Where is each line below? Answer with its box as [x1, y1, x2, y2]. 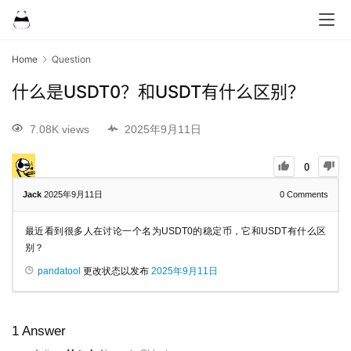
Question [52, 53, 91, 65]
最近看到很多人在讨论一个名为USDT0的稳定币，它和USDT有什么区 [25, 225, 326, 237]
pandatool [38, 265, 81, 277]
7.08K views [30, 122, 89, 136]
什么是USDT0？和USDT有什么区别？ [12, 81, 305, 103]
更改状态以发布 [81, 265, 151, 277]
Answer [19, 323, 66, 338]
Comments [284, 189, 328, 199]
